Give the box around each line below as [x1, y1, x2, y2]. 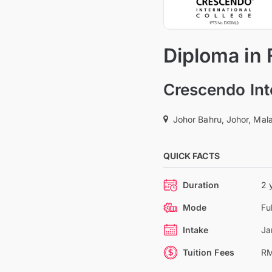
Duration [182, 180, 220, 190]
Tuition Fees [182, 247, 234, 257]
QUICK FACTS [163, 151, 220, 161]
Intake [182, 225, 209, 235]
